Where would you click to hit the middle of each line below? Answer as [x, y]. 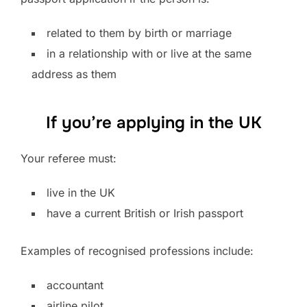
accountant [75, 285]
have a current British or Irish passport [145, 213]
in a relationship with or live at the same [149, 53]
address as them [74, 74]
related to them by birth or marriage [139, 33]
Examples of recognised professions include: [137, 250]
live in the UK [81, 192]
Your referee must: [69, 158]
